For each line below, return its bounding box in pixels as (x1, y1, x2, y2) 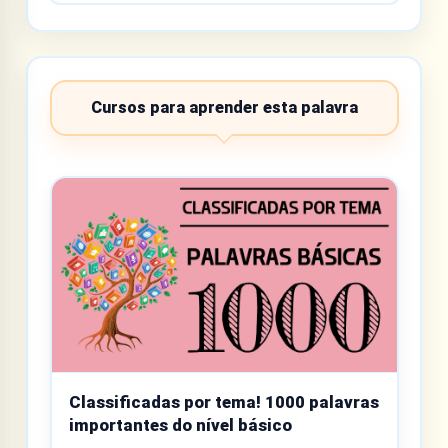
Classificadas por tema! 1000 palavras (69, 392, 379, 413)
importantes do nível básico (69, 415, 292, 436)
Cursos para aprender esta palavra (90, 98, 358, 118)
